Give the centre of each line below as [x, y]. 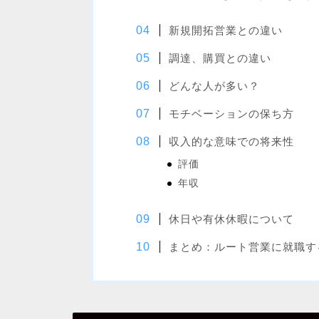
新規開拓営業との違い [225, 31]
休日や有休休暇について [231, 219]
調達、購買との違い [220, 58]
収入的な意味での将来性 [231, 142]
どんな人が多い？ [214, 86]
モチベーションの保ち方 [231, 114]
